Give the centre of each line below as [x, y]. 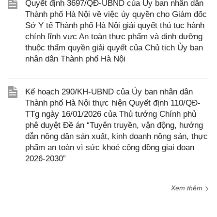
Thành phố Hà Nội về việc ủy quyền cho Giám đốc [116, 15]
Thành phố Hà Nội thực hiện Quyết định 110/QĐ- [113, 103]
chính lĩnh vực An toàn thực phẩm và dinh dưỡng [114, 37]
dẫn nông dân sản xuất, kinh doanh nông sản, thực [116, 137]
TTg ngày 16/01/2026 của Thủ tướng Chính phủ [111, 114]
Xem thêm [188, 188]
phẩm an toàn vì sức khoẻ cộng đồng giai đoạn [110, 148]
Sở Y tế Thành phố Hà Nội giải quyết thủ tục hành [115, 26]
